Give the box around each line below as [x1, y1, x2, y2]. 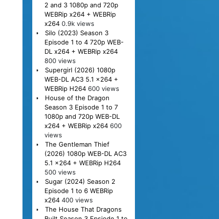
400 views [61, 196, 93, 204]
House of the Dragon [44, 93, 109, 102]
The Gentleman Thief [44, 140, 109, 148]
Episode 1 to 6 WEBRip [44, 186, 113, 195]
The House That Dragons [44, 205, 122, 213]
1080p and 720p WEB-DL [44, 112, 120, 120]
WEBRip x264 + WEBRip [44, 10, 116, 18]
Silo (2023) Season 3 [44, 28, 109, 37]
